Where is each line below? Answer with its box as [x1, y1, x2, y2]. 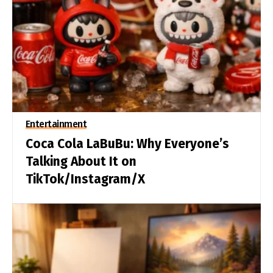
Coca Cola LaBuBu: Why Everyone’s [25, 136, 229, 152]
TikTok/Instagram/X [25, 171, 145, 188]
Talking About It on [25, 154, 136, 170]
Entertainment [25, 118, 87, 130]
